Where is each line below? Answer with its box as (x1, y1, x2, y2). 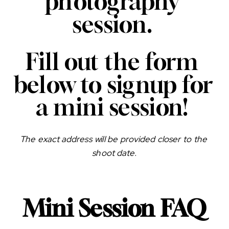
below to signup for (14, 71, 213, 99)
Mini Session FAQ (24, 195, 205, 222)
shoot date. (92, 147, 137, 159)
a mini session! (36, 94, 193, 121)
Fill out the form (25, 48, 199, 76)
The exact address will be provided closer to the (19, 134, 207, 146)
